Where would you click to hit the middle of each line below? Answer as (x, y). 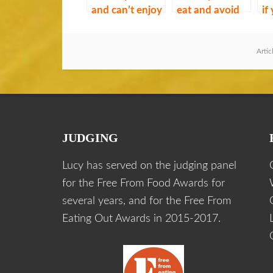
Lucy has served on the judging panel (149, 166)
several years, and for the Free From (147, 201)
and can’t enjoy (127, 10)
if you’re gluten (126, 25)
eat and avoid (208, 10)
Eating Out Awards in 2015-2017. (141, 219)
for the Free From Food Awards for (144, 184)
